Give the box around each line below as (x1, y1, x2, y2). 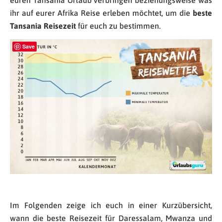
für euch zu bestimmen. (76, 21, 161, 31)
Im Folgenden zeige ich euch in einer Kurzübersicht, (10, 201, 212, 210)
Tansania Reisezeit (10, 21, 76, 31)
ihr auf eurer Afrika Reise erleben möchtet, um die (10, 8, 193, 18)
